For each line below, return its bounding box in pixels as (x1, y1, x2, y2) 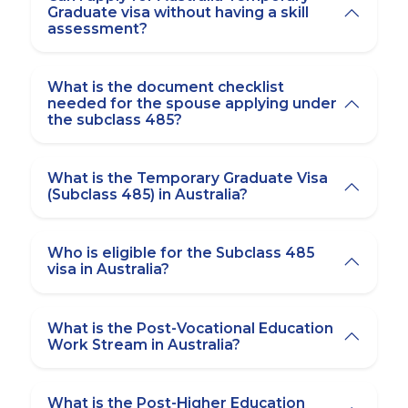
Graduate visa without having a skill (47, 4, 310, 22)
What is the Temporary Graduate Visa (47, 169, 329, 188)
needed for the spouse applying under (47, 95, 338, 113)
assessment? (47, 20, 148, 38)
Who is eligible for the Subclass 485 (47, 244, 315, 262)
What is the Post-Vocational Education (47, 319, 334, 337)
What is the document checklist (47, 78, 285, 97)
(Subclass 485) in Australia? (47, 186, 252, 204)
